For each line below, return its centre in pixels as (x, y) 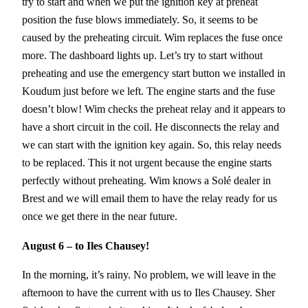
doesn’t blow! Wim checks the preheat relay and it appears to (154, 109)
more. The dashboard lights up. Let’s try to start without (142, 56)
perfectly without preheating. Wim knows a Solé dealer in (146, 181)
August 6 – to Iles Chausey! (86, 245)
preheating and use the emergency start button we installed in (154, 74)
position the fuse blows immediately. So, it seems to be (140, 20)
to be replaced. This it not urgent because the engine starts (147, 163)
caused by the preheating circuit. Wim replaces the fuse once (152, 38)
